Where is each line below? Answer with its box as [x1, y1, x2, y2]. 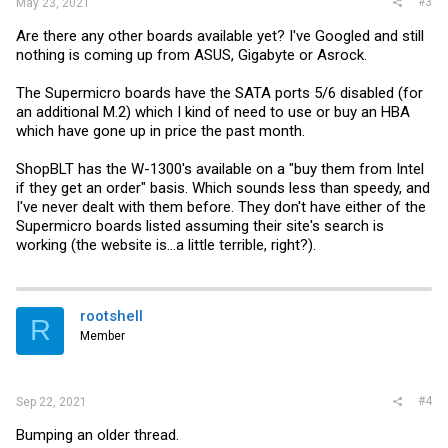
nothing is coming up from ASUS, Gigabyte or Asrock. [16, 45, 367, 64]
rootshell [80, 306, 143, 325]
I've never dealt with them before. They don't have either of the [16, 197, 426, 216]
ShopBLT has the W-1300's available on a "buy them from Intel [16, 159, 424, 178]
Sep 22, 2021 [16, 395, 87, 409]
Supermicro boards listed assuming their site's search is [16, 216, 384, 235]
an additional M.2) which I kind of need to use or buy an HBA [16, 102, 410, 121]
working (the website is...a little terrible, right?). [16, 235, 316, 254]
